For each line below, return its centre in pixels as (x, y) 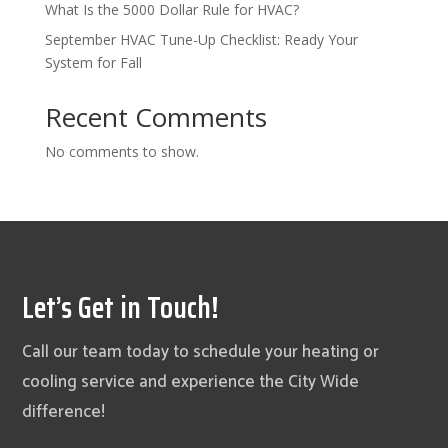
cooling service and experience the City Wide (191, 382)
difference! (64, 412)
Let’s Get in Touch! (121, 308)
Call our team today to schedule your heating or (201, 352)
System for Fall (93, 63)
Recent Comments (155, 117)
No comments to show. (121, 152)
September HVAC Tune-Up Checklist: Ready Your (201, 40)
